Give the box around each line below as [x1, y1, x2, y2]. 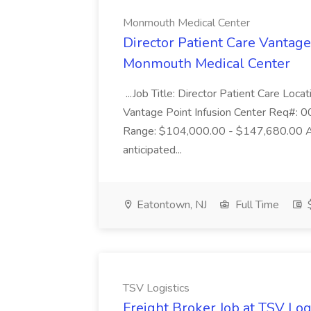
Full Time [233, 197, 279, 212]
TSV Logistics [123, 280, 190, 296]
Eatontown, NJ [134, 197, 207, 212]
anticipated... [123, 142, 185, 158]
